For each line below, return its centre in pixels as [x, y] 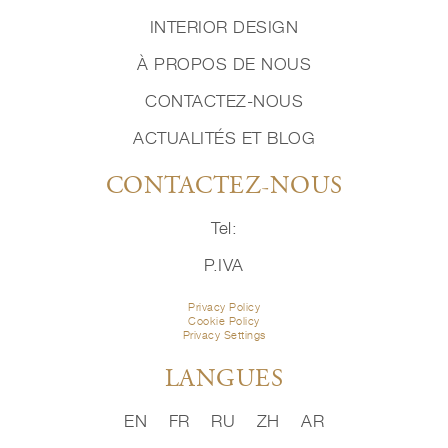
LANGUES [224, 381]
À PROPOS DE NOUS [224, 64]
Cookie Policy [224, 321]
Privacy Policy [224, 307]
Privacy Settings [224, 335]
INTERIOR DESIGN [224, 27]
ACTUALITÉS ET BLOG [224, 138]
